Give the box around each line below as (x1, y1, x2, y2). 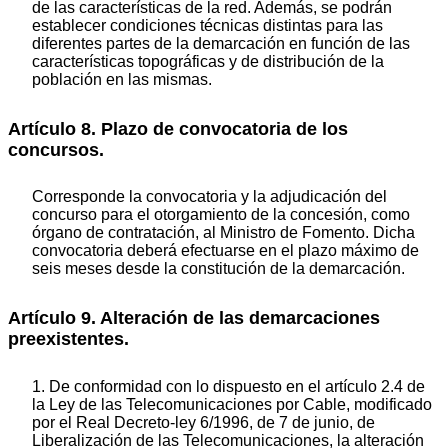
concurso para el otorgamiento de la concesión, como (32, 206, 410, 224)
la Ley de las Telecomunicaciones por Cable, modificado (32, 395, 432, 413)
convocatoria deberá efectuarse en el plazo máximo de (32, 242, 419, 260)
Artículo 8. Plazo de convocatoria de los (8, 118, 348, 139)
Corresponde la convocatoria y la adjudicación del (32, 188, 387, 206)
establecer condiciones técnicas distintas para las (32, 16, 383, 34)
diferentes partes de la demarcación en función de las (32, 34, 410, 52)
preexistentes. (8, 329, 129, 350)
